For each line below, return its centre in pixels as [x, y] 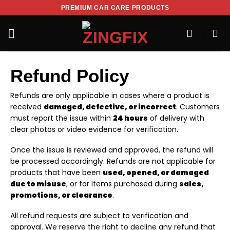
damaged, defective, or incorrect [110, 107]
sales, [191, 184]
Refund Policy [70, 76]
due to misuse [38, 184]
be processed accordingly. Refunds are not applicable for [113, 161]
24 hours [130, 118]
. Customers [198, 107]
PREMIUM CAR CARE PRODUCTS [115, 7]
